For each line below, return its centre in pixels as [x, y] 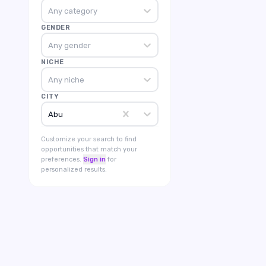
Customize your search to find [89, 139]
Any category [72, 11]
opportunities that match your [89, 149]
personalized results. [74, 170]
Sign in [94, 159]
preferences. [61, 159]
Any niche [66, 80]
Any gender [69, 45]
